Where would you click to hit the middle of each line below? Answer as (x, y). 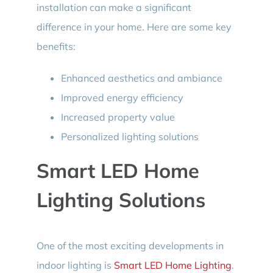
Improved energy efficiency (122, 97)
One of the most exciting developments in (130, 246)
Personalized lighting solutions (129, 136)
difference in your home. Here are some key (134, 27)
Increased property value (118, 117)
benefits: (56, 46)
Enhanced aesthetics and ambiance (141, 78)
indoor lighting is (75, 265)
